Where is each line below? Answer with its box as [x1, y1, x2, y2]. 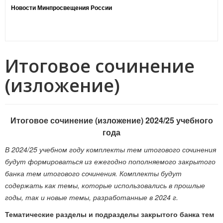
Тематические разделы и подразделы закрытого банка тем [5, 209, 214, 219]
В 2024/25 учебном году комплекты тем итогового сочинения [5, 144, 216, 154]
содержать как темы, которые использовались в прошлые [5, 180, 205, 190]
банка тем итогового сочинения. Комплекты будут [5, 168, 182, 178]
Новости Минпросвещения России [11, 3, 112, 12]
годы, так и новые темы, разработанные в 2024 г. [5, 192, 178, 202]
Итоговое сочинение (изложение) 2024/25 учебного [10, 114, 213, 126]
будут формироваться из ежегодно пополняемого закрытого [5, 156, 216, 166]
